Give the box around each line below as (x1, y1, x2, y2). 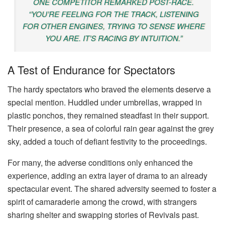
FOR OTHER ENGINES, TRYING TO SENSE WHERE (22, 20, 205, 31)
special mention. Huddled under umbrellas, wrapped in (8, 96, 202, 108)
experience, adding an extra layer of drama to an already (8, 170, 207, 182)
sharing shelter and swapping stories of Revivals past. (8, 209, 199, 221)
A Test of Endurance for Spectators (8, 62, 175, 78)
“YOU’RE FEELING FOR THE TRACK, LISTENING (28, 8, 199, 19)
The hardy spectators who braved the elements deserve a (8, 83, 211, 95)
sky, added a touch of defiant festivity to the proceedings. (8, 136, 207, 148)
